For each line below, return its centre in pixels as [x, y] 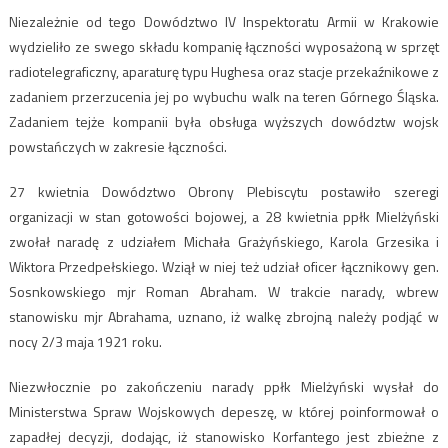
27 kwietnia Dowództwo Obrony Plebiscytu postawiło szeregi [224, 192]
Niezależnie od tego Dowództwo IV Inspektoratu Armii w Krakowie [224, 22]
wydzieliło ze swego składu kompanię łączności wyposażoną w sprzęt [224, 47]
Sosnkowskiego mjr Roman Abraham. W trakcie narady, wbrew [224, 292]
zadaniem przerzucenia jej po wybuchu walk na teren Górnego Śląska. [224, 97]
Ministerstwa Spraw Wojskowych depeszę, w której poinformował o [224, 412]
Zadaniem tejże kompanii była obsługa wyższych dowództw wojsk [224, 122]
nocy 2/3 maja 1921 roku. [85, 342]
